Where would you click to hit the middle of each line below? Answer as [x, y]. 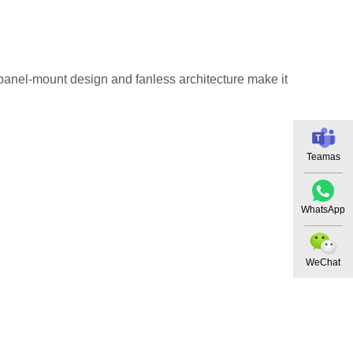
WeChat [323, 262]
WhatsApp [323, 210]
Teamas [323, 157]
